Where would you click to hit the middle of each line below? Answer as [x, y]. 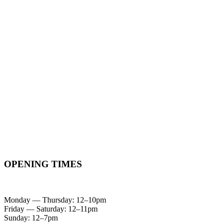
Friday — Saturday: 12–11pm [51, 209]
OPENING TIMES [43, 164]
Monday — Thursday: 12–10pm [55, 200]
